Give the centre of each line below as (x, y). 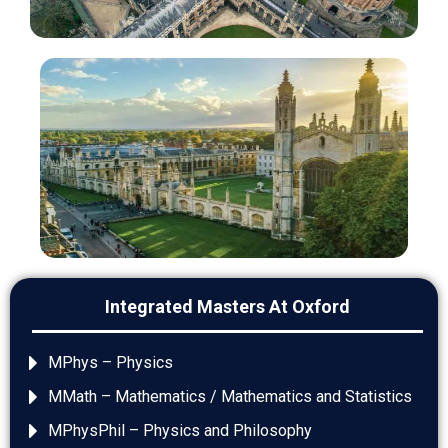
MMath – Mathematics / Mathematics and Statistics (229, 397)
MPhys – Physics (110, 363)
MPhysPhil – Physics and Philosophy (179, 431)
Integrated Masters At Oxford (227, 307)
